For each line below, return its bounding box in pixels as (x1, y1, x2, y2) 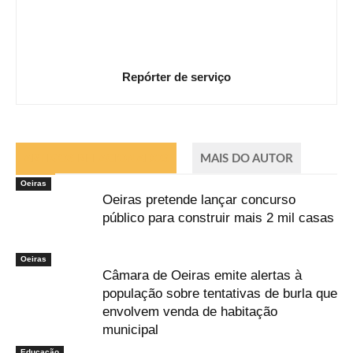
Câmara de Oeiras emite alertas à (102, 268, 302, 284)
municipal (102, 322, 162, 338)
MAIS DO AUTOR (200, 153, 293, 165)
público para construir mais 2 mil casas (102, 210, 334, 226)
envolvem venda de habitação (102, 304, 277, 320)
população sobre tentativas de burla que (102, 286, 337, 302)
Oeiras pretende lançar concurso (102, 192, 295, 208)
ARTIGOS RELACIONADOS (24, 153, 169, 165)
